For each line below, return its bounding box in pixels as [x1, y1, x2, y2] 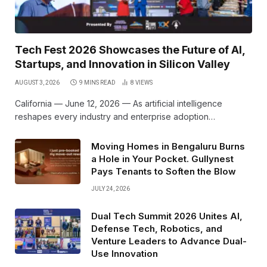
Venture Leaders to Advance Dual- [91, 235, 247, 247]
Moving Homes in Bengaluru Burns [91, 140, 245, 152]
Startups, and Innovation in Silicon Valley [15, 57, 230, 70]
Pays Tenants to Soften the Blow [91, 165, 236, 177]
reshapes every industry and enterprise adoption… [15, 111, 215, 122]
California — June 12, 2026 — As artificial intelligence [15, 98, 222, 108]
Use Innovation [91, 247, 158, 259]
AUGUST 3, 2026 [15, 79, 60, 86]
